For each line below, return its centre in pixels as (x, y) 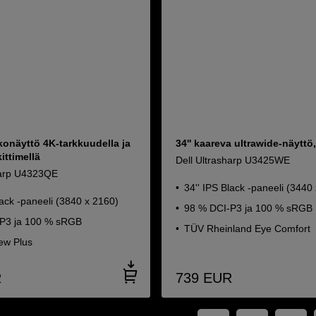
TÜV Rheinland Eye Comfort (248, 229)
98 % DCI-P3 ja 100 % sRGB (249, 208)
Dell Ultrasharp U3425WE (233, 160)
